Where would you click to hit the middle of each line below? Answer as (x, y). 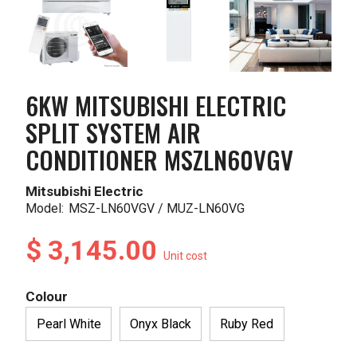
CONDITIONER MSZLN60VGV (160, 160)
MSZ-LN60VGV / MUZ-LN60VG (157, 209)
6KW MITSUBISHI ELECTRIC (156, 106)
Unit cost (186, 256)
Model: (45, 209)
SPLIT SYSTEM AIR (114, 133)
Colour (47, 297)
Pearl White (69, 324)
